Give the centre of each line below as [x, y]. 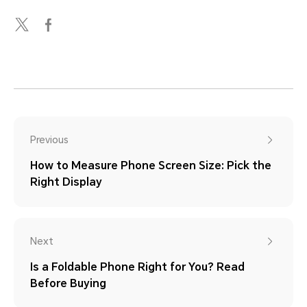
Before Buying [68, 283]
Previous [49, 139]
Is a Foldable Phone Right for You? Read [137, 267]
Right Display [66, 182]
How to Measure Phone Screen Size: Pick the [151, 165]
